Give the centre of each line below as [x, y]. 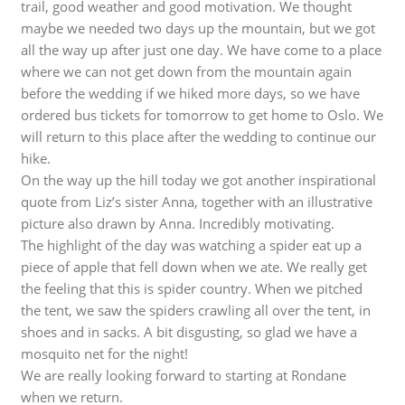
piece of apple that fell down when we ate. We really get [194, 267]
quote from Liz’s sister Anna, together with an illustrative [197, 202]
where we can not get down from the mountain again [187, 72]
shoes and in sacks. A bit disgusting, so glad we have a [189, 332]
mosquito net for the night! [105, 354]
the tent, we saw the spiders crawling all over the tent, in [196, 311]
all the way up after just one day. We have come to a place [202, 50]
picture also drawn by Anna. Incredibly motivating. [178, 224]
